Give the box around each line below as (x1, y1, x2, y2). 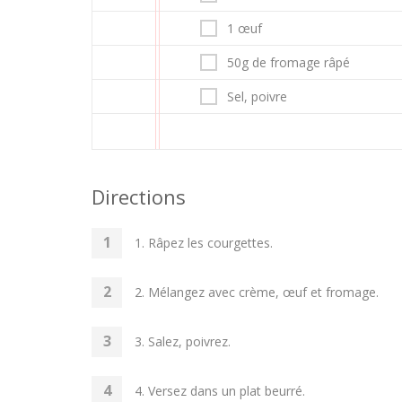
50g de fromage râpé (227, 54, 350, 71)
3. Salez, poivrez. (135, 333, 231, 350)
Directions (92, 183, 186, 210)
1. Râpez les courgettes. (135, 234, 273, 251)
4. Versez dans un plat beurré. (135, 382, 305, 399)
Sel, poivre (227, 88, 287, 105)
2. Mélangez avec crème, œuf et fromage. (135, 284, 379, 301)
